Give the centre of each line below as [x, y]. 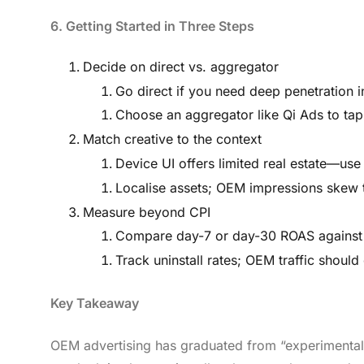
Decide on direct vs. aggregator [181, 66]
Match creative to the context [172, 139]
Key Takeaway [95, 303]
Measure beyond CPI [147, 212]
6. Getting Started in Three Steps [152, 26]
